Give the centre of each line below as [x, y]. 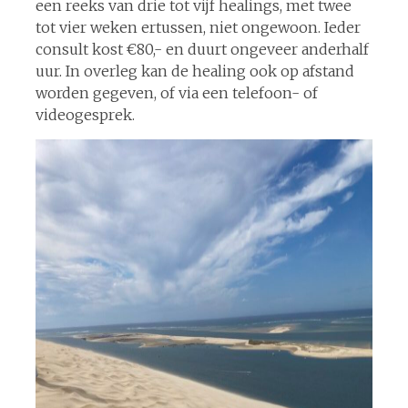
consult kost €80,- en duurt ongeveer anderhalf [202, 49]
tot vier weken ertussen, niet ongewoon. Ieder [198, 27]
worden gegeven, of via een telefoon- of [176, 93]
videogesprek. [85, 115]
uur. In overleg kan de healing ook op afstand [194, 71]
